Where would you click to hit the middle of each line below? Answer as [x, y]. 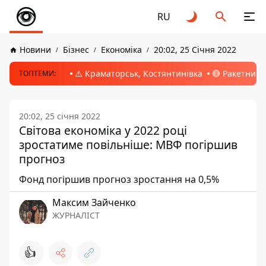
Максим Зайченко [94, 202]
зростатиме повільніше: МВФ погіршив [128, 145]
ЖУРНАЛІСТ [76, 215]
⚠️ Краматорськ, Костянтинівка [139, 73]
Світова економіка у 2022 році [103, 130]
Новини [35, 50]
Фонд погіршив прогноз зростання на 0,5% [119, 179]
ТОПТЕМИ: [37, 73]
